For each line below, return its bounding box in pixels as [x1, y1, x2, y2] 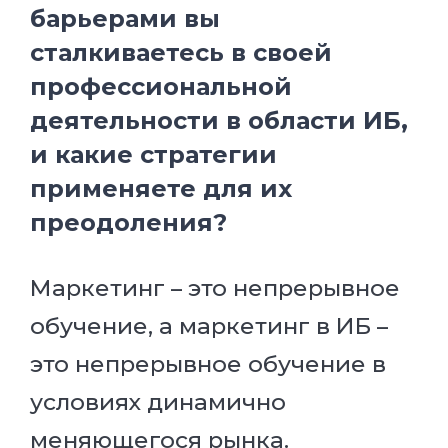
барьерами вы [30, 3, 220, 33]
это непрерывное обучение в [30, 349, 386, 378]
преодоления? [30, 207, 227, 237]
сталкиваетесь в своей [30, 37, 332, 67]
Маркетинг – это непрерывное [30, 273, 400, 302]
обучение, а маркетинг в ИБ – [30, 311, 388, 340]
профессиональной [30, 71, 292, 101]
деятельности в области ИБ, [30, 105, 408, 135]
